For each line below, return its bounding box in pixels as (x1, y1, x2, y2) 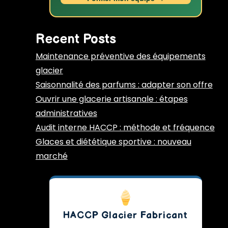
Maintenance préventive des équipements (35, 50, 206, 63)
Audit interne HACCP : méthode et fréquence (35, 122, 215, 134)
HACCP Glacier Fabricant (63, 210, 188, 222)
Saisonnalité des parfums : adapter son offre (35, 79, 213, 91)
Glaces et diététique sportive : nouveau (35, 136, 191, 148)
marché (35, 150, 68, 162)
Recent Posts (35, 32, 116, 48)
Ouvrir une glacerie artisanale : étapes (35, 93, 188, 105)
